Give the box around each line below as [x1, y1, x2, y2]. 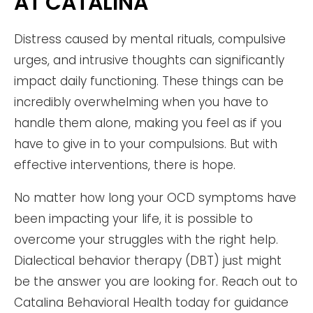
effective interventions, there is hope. [14, 156, 235, 174]
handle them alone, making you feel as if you [14, 115, 282, 132]
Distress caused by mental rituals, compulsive [14, 31, 286, 48]
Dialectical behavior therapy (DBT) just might [14, 252, 282, 270]
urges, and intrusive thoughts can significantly [14, 52, 284, 69]
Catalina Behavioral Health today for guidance [14, 294, 289, 312]
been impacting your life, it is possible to [14, 210, 253, 228]
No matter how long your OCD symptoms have [14, 189, 296, 207]
